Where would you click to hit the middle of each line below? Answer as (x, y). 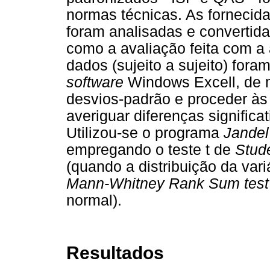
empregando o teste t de (151, 150)
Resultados (115, 253)
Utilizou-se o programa (145, 133)
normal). (94, 201)
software (95, 83)
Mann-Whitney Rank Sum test (168, 184)
